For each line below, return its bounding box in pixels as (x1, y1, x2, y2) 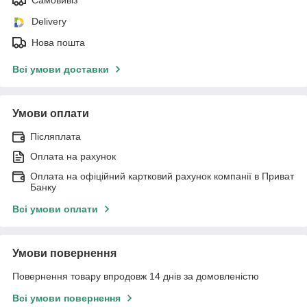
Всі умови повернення (12, 293, 121, 304)
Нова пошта (32, 37, 85, 49)
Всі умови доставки (12, 64, 109, 75)
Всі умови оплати (12, 204, 98, 215)
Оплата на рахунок (30, 151, 116, 162)
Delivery (32, 16, 66, 27)
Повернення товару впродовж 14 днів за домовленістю (12, 271, 259, 282)
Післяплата (30, 131, 81, 143)
